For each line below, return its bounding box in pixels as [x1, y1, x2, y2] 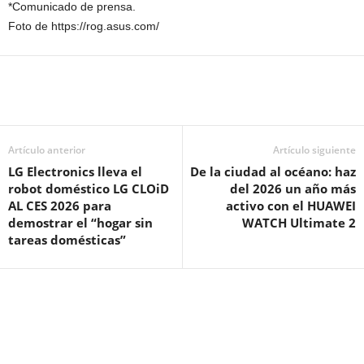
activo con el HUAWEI [226, 197, 356, 214]
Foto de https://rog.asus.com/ [8, 19, 159, 32]
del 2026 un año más [230, 180, 356, 197]
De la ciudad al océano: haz [190, 162, 356, 180]
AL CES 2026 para [8, 197, 111, 214]
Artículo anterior [8, 142, 85, 157]
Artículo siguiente [273, 142, 356, 157]
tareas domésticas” [8, 231, 126, 248]
